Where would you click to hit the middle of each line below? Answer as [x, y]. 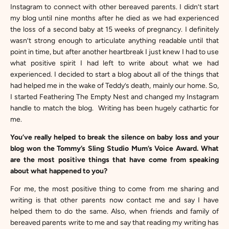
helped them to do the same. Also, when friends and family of [114, 211]
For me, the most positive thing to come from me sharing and [114, 189]
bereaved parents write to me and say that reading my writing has [114, 223]
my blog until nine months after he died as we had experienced [114, 18]
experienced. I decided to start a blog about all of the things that [114, 74]
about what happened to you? [59, 171]
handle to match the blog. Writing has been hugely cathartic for [114, 108]
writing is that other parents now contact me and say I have [114, 200]
